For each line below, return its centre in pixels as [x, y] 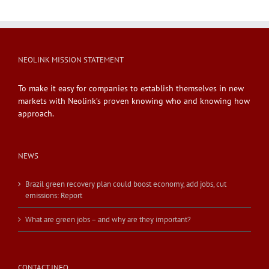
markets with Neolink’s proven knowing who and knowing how [134, 101]
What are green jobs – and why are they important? [108, 219]
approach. [36, 113]
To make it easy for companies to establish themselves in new [131, 88]
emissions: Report [54, 195]
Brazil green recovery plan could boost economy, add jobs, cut [126, 184]
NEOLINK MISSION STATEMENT [71, 59]
